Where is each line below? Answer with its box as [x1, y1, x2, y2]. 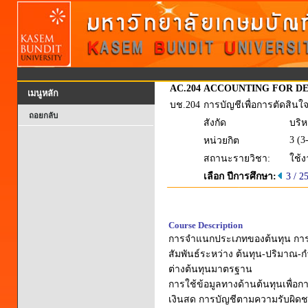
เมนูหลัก [27, 89, 58, 98]
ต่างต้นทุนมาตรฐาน [168, 264, 252, 274]
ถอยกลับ [29, 111, 58, 120]
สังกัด [203, 118, 226, 128]
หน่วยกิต [203, 135, 239, 146]
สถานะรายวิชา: [203, 153, 270, 164]
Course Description [168, 220, 243, 230]
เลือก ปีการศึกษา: [203, 171, 276, 181]
